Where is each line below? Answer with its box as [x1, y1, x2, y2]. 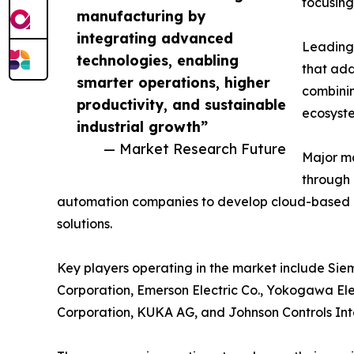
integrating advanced [77, 28, 233, 47]
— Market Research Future [104, 139, 286, 157]
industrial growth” [77, 117, 208, 135]
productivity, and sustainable [77, 95, 286, 113]
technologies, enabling [77, 51, 239, 69]
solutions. [57, 215, 112, 232]
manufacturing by [77, 6, 205, 24]
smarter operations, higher [77, 73, 270, 91]
